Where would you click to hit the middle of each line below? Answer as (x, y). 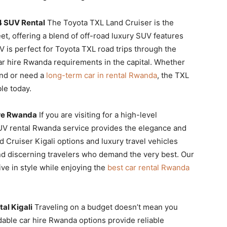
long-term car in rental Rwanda (102, 75)
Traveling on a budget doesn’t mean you (105, 207)
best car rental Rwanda (148, 167)
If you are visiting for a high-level (97, 115)
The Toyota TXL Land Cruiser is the (109, 22)
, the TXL (173, 75)
